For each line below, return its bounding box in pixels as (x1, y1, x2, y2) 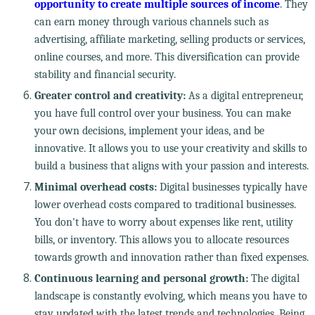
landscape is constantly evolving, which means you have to (34, 289, 307, 302)
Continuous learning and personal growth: (34, 271, 248, 285)
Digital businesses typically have (156, 180, 307, 193)
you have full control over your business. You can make (34, 106, 291, 120)
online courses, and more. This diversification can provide (34, 50, 300, 63)
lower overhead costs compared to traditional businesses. (34, 198, 296, 211)
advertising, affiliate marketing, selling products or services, (34, 32, 305, 46)
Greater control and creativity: (34, 89, 186, 102)
